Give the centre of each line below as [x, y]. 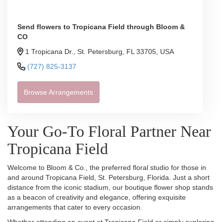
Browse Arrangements [58, 92]
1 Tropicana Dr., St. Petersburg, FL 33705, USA [100, 52]
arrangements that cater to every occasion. [75, 207]
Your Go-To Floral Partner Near [109, 131]
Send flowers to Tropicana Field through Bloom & [101, 27]
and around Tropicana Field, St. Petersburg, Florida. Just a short [109, 177]
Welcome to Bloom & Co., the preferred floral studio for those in [107, 167]
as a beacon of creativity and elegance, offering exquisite [97, 197]
